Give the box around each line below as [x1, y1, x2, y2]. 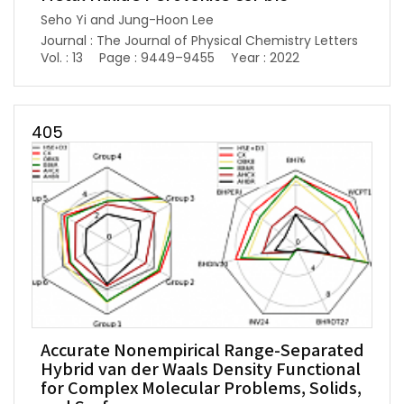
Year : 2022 [231, 48, 299, 67]
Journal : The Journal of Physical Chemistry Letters [41, 31, 358, 50]
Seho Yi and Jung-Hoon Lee [41, 10, 214, 29]
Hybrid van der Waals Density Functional [41, 360, 361, 380]
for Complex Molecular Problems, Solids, [41, 379, 362, 399]
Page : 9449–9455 [99, 48, 215, 67]
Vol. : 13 [41, 48, 83, 67]
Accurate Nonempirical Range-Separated [41, 341, 364, 361]
